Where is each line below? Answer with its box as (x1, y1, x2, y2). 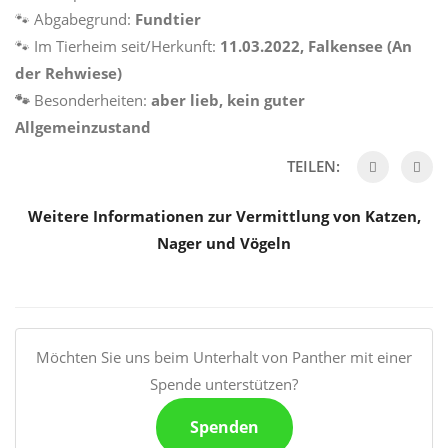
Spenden (189, 416, 259, 439)
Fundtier (135, 9, 201, 30)
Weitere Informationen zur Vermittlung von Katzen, (27, 206, 421, 227)
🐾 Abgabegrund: (15, 9, 135, 30)
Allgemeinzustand (15, 117, 151, 138)
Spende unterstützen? (150, 374, 298, 395)
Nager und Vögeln (157, 233, 291, 254)
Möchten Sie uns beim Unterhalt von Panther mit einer (36, 347, 412, 368)
